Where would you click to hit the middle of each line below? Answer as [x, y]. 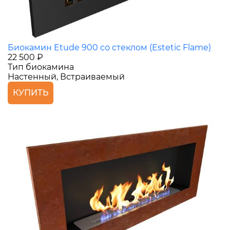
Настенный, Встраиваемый [66, 77]
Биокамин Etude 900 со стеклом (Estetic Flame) [109, 48]
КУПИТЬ [31, 93]
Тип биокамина [41, 67]
